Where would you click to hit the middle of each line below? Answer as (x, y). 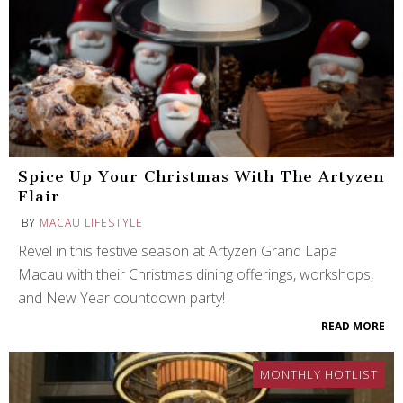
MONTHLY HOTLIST (319, 374)
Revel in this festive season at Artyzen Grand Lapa (178, 251)
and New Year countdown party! (121, 297)
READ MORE (353, 326)
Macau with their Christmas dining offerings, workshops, (196, 274)
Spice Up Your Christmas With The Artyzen (201, 176)
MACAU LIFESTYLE (91, 222)
